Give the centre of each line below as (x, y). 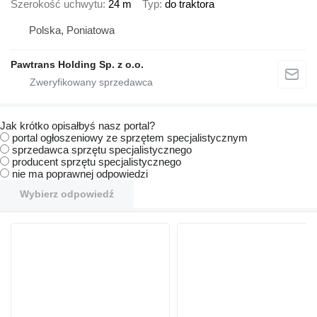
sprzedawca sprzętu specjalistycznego (102, 150)
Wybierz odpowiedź (67, 194)
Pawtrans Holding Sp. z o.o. (77, 65)
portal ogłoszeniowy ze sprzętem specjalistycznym (130, 138)
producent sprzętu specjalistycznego (97, 162)
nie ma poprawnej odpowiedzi (80, 174)
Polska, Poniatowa (72, 30)
